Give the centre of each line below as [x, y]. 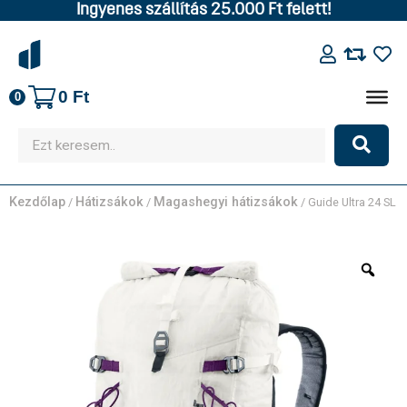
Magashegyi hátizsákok [226, 202]
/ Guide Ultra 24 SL [347, 202]
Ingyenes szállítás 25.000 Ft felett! [203, 10]
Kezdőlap [37, 202]
